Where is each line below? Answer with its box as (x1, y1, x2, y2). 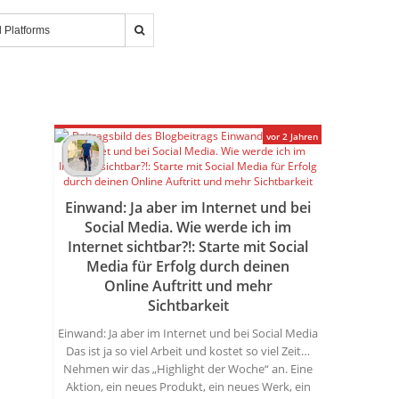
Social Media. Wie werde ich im (85, 217, 291, 237)
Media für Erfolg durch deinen (86, 256, 289, 276)
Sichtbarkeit (147, 296, 229, 315)
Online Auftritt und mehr (103, 276, 273, 296)
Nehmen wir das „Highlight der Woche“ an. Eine (63, 361, 313, 377)
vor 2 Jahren (266, 130, 318, 142)
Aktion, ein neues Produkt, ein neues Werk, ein (65, 379, 311, 395)
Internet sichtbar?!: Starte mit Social (68, 237, 308, 256)
